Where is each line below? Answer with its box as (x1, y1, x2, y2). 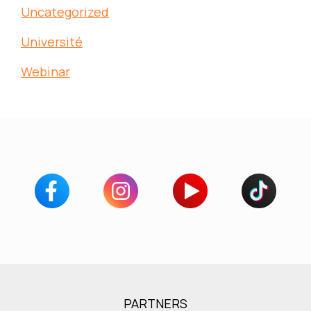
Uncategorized (21, 3, 109, 20)
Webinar (21, 63, 70, 80)
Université (21, 33, 83, 50)
